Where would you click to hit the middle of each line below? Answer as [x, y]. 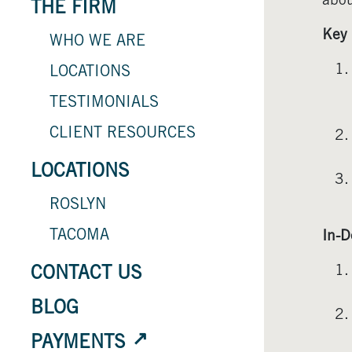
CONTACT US [86, 275]
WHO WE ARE [97, 42]
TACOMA [79, 236]
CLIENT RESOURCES [123, 134]
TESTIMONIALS [104, 103]
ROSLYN [78, 205]
